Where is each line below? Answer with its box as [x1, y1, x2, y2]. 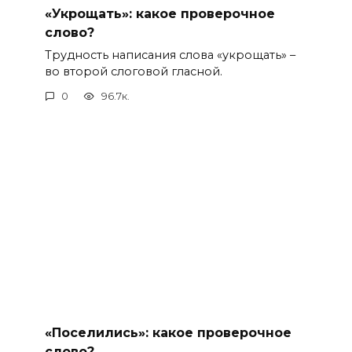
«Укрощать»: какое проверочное [44, 5, 275, 21]
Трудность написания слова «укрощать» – [44, 47, 295, 62]
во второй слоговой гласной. [44, 64, 222, 79]
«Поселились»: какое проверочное [44, 324, 291, 340]
